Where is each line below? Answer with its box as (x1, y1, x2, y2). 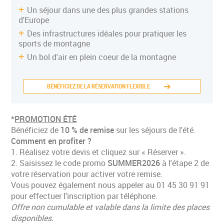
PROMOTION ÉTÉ (14, 113, 77, 124)
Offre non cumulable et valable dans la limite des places (11, 201, 210, 212)
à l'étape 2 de (160, 157, 209, 168)
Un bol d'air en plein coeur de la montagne (27, 51, 176, 62)
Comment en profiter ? (11, 135, 92, 146)
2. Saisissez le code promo (11, 157, 108, 168)
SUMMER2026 (107, 157, 160, 168)
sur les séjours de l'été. (114, 124, 196, 135)
